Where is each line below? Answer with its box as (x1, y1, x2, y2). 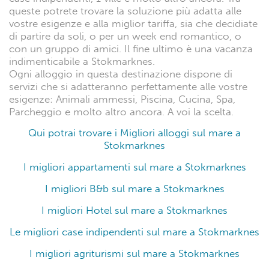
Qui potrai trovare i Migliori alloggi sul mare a (28, 126, 241, 139)
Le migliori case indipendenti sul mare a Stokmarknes (10, 225, 259, 238)
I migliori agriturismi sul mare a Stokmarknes (29, 247, 240, 260)
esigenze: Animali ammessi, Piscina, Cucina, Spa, (9, 93, 235, 106)
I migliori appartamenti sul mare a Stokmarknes (23, 160, 246, 174)
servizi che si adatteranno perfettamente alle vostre (9, 80, 247, 94)
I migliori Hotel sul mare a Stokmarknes (41, 204, 228, 217)
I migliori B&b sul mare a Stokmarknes (44, 182, 225, 195)
